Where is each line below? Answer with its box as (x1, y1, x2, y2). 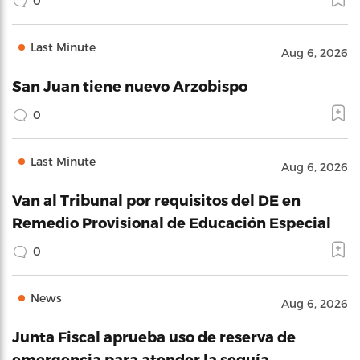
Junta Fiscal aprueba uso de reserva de (12, 328, 296, 345)
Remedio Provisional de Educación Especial (12, 214, 331, 231)
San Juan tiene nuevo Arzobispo (12, 77, 247, 94)
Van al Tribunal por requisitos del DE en (12, 191, 301, 208)
